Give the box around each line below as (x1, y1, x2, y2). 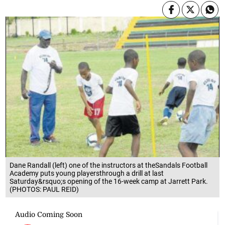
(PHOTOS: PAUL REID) (10, 185, 79, 193)
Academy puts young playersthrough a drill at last (10, 169, 164, 177)
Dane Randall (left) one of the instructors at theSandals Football (10, 161, 208, 169)
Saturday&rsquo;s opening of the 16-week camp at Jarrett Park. (10, 177, 208, 185)
